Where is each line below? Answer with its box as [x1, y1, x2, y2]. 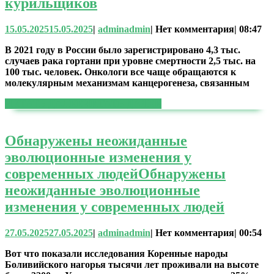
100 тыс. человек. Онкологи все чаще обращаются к [5, 66, 236, 77]
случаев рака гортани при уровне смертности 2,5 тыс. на [5, 55, 256, 66]
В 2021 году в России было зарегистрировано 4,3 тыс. [5, 44, 240, 55]
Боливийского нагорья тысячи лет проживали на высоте [5, 259, 259, 270]
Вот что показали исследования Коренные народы [5, 248, 228, 259]
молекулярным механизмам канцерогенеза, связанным [5, 77, 250, 88]
